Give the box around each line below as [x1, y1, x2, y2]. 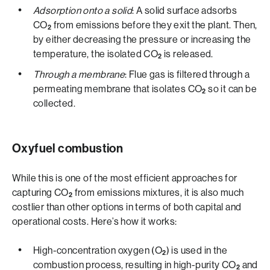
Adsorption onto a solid [33, 5, 133, 16]
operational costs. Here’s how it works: [12, 216, 177, 227]
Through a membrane [33, 69, 125, 80]
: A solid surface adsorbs [132, 5, 237, 16]
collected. [33, 98, 76, 109]
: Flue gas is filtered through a [125, 69, 250, 80]
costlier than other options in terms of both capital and [12, 201, 242, 213]
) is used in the [166, 245, 228, 256]
